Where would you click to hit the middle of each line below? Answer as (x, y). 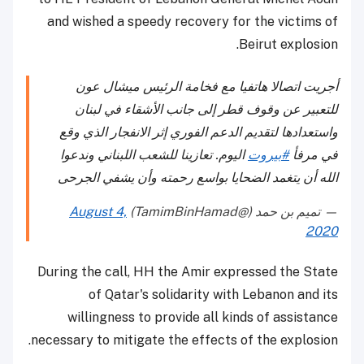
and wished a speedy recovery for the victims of (193, 22)
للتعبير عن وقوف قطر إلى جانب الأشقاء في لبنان (206, 110)
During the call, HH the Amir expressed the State (188, 272)
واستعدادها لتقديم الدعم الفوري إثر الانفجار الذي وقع (199, 132)
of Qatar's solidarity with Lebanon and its (213, 295)
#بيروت (269, 155)
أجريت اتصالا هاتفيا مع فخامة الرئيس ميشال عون (207, 87)
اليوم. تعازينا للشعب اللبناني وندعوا (154, 155)
